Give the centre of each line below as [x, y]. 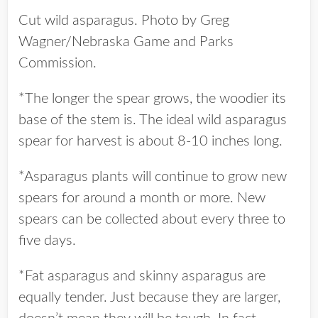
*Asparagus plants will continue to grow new [153, 177]
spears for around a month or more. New [142, 198]
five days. [47, 241]
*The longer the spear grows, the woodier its [152, 99]
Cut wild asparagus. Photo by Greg [124, 21]
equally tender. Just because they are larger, [149, 297]
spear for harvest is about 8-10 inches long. [150, 141]
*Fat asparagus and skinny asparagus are [142, 276]
